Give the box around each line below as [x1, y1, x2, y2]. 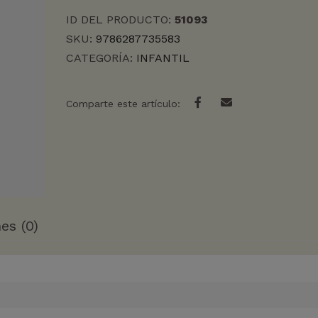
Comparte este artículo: [65, 98, 180, 109]
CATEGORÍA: [65, 51, 136, 65]
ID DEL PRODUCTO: [65, 13, 175, 26]
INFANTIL [136, 51, 190, 65]
